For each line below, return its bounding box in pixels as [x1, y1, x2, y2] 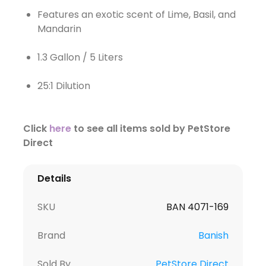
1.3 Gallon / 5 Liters [37, 50, 123, 64]
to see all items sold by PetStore [71, 121, 230, 135]
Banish [198, 228, 229, 242]
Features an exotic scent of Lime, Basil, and [37, 7, 236, 21]
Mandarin [37, 21, 81, 36]
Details [37, 171, 71, 185]
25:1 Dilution [37, 78, 90, 93]
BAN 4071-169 [166, 199, 229, 214]
